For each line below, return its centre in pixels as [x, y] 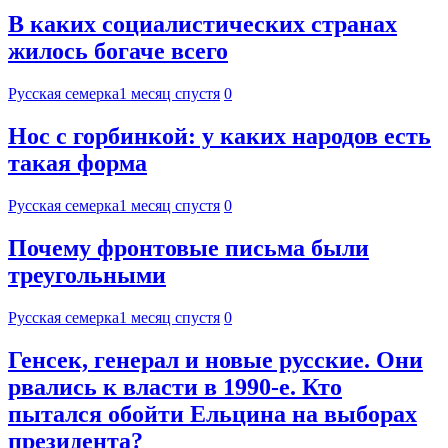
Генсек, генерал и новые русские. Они [215, 359]
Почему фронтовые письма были [188, 248]
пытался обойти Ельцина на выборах [212, 413]
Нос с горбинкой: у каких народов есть [219, 136]
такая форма [77, 163]
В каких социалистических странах [202, 24]
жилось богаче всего [118, 51]
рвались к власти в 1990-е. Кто [175, 386]
